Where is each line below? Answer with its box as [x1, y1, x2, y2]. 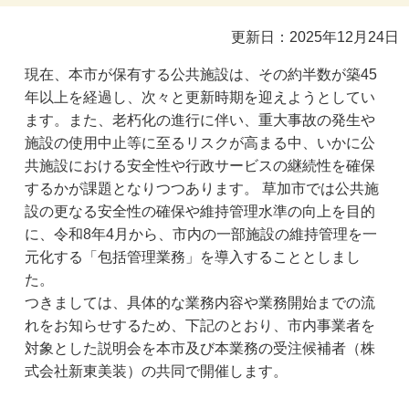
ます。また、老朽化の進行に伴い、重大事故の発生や [25, 112, 376, 129]
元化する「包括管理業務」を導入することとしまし [25, 249, 362, 266]
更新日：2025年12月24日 [230, 29, 399, 46]
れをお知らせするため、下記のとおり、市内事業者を [25, 318, 376, 334]
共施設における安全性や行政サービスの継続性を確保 [25, 158, 376, 174]
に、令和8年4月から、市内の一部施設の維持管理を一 [25, 226, 378, 243]
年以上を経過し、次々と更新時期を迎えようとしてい [25, 89, 376, 106]
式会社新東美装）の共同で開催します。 [25, 363, 288, 380]
